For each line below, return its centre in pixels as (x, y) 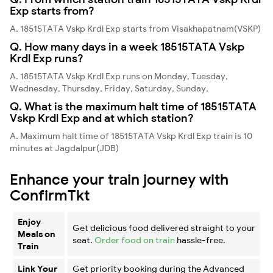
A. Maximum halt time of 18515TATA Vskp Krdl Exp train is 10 (131, 136)
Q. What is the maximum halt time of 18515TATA (133, 106)
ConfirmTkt (50, 195)
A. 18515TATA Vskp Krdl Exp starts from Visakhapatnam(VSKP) (135, 28)
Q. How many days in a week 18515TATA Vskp (127, 46)
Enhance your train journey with (119, 179)
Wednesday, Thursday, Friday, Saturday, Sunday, (109, 88)
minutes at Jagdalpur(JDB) (64, 148)
